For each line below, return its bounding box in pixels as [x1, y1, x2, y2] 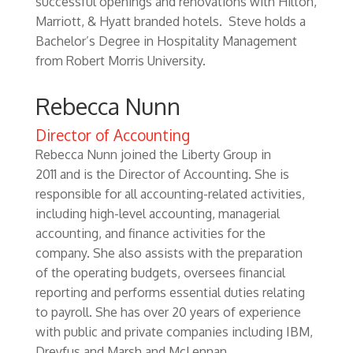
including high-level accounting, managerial [35, 206, 280, 221]
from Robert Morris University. [35, 53, 206, 69]
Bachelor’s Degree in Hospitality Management [35, 33, 297, 49]
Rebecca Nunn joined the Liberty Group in [35, 147, 271, 162]
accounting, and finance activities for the [35, 225, 266, 241]
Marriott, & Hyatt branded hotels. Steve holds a [35, 13, 306, 29]
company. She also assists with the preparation [35, 245, 303, 261]
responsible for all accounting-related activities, [35, 186, 305, 202]
